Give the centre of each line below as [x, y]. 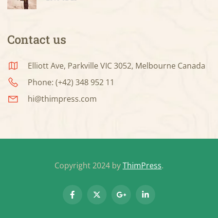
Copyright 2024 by [89, 166]
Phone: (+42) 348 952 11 [71, 82]
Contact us [37, 40]
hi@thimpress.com [62, 99]
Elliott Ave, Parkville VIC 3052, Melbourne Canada [117, 66]
